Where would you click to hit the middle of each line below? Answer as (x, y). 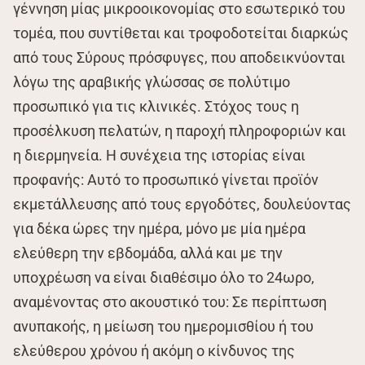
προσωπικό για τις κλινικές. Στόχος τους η (156, 106)
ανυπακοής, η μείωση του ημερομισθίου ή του (163, 326)
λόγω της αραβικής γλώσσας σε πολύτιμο (152, 81)
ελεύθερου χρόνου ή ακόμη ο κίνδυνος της (154, 350)
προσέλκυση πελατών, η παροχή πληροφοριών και (180, 130)
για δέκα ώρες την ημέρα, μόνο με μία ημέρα (159, 228)
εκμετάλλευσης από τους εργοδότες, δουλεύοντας (182, 204)
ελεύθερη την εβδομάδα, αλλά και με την (148, 253)
